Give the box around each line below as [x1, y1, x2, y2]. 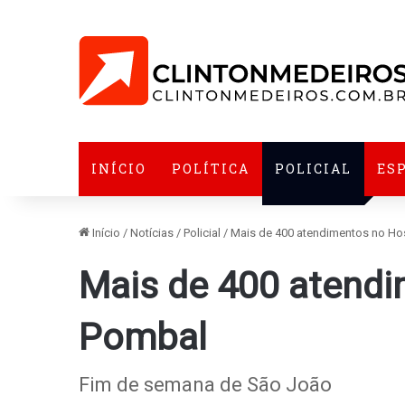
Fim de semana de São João [79, 373, 332, 396]
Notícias [130, 226, 174, 240]
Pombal [79, 316, 207, 359]
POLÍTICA [172, 160, 250, 177]
